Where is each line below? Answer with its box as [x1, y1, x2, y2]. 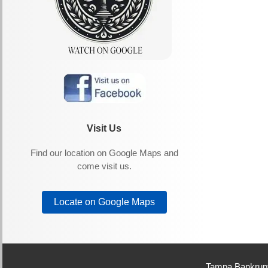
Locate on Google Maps [53, 197, 155, 208]
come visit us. [77, 161, 132, 172]
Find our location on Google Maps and [30, 148, 178, 159]
